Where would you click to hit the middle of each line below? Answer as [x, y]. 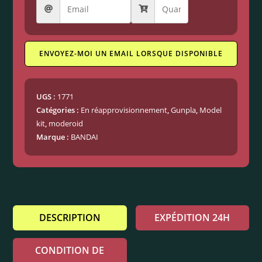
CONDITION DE [70, 251]
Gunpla [184, 110]
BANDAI [85, 137]
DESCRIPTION [70, 218]
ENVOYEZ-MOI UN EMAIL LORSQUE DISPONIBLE [131, 54]
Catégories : [59, 110]
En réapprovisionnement [124, 110]
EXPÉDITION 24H [192, 218]
